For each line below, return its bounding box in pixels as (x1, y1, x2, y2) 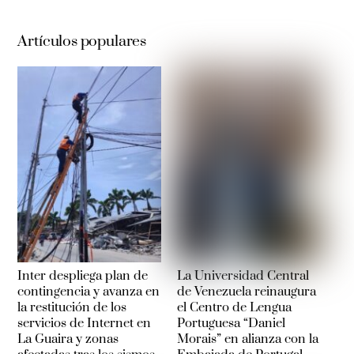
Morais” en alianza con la (176, 330, 318, 347)
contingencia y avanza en (17, 283, 160, 299)
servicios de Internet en (17, 314, 152, 331)
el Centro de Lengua (176, 299, 292, 315)
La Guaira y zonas (17, 330, 119, 347)
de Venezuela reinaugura (176, 283, 316, 299)
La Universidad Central (176, 267, 309, 284)
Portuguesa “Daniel (176, 314, 285, 331)
